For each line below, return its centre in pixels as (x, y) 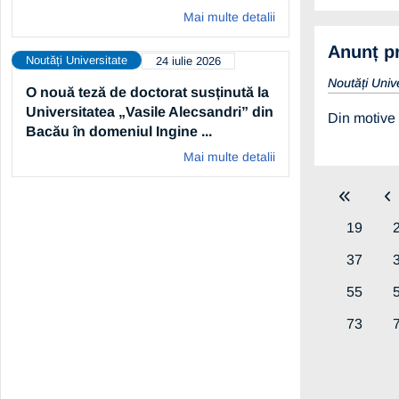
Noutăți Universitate (77, 60)
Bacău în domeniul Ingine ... (119, 131)
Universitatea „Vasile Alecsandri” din (150, 111)
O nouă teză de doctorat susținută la (147, 92)
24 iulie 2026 (188, 61)
